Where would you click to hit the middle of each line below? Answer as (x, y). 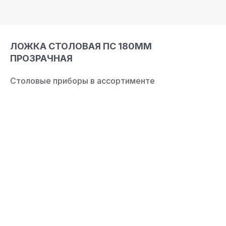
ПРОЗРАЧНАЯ (41, 58)
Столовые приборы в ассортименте (82, 81)
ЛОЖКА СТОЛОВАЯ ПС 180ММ (81, 46)
